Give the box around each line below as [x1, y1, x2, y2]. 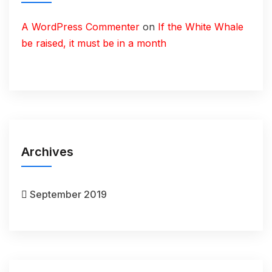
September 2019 [30, 188, 107, 200]
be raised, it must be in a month [21, 37, 166, 49]
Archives [21, 144, 73, 159]
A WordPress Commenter [21, 21, 140, 33]
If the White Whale [158, 21, 243, 33]
